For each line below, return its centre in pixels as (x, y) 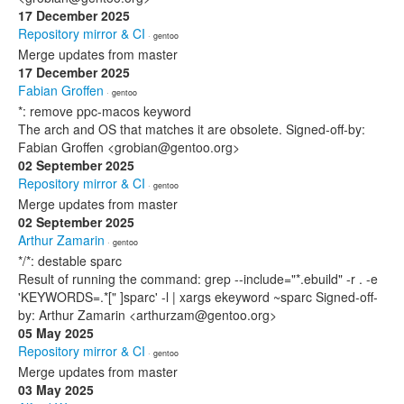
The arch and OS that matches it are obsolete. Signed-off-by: (192, 129)
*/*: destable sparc (70, 261)
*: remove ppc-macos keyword (105, 111)
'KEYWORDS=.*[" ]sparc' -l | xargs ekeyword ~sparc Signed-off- (198, 297)
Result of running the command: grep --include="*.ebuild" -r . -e (198, 279)
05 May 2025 (56, 333)
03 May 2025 (56, 390)
